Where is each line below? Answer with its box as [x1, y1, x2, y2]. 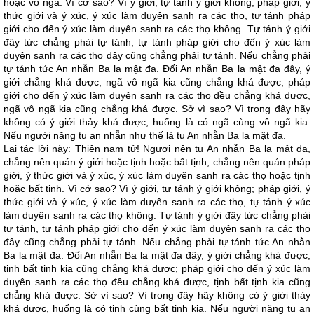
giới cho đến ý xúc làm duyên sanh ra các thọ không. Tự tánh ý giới [4, 23, 310, 34]
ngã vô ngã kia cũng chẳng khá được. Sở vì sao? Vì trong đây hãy [4, 103, 310, 114]
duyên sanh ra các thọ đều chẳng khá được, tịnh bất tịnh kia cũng [4, 276, 310, 287]
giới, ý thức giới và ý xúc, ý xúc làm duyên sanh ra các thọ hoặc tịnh [4, 170, 310, 181]
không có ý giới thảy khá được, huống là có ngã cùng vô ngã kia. [4, 116, 310, 128]
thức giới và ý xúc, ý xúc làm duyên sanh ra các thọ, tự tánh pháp [4, 10, 310, 21]
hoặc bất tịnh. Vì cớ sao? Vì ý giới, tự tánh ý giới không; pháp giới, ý [4, 183, 310, 194]
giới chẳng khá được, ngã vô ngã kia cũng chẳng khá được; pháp [4, 76, 310, 88]
